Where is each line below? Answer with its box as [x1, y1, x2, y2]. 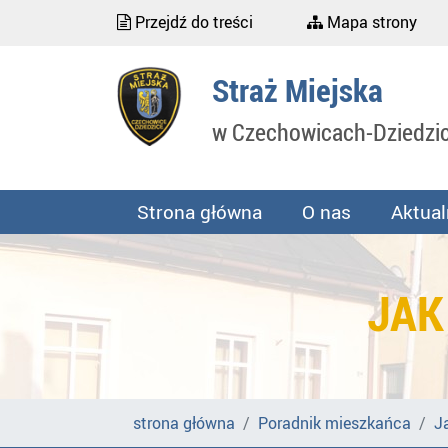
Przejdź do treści [131, 11, 253, 33]
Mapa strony [323, 11, 417, 33]
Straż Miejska [212, 68, 383, 111]
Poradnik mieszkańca [258, 412, 411, 434]
